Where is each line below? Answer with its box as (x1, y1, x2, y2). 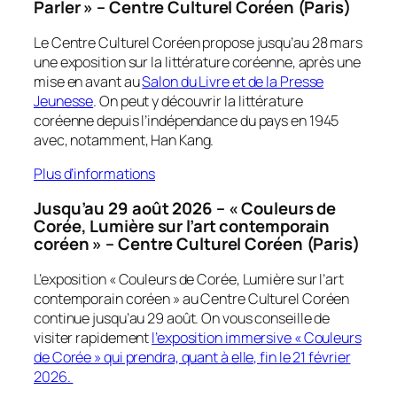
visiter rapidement (34, 327, 152, 347)
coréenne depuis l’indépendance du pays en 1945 (34, 110, 339, 130)
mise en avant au (34, 71, 143, 91)
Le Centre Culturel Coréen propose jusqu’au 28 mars (34, 32, 362, 52)
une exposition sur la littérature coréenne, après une (34, 51, 361, 72)
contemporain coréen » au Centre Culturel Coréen (34, 288, 350, 308)
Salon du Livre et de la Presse (142, 71, 324, 91)
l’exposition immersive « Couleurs (152, 327, 362, 347)
